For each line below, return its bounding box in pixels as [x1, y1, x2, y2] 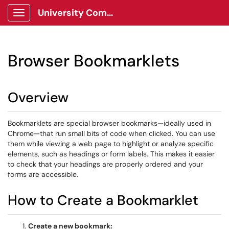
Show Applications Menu [18, 16, 100, 26]
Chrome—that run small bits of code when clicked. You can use [8, 129, 215, 138]
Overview [8, 88, 68, 106]
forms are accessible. [8, 170, 78, 179]
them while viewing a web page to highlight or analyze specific [8, 139, 214, 148]
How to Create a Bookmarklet [8, 191, 198, 209]
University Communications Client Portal [107, 7, 113, 19]
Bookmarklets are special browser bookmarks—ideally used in [8, 119, 211, 128]
